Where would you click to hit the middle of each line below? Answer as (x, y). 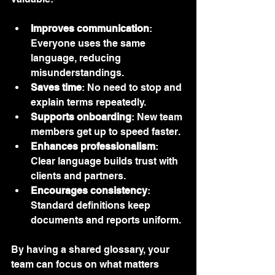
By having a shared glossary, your (91, 250)
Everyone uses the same (89, 43)
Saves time (56, 87)
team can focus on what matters (86, 264)
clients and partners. (78, 176)
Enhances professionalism (93, 146)
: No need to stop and (133, 87)
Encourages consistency (89, 191)
